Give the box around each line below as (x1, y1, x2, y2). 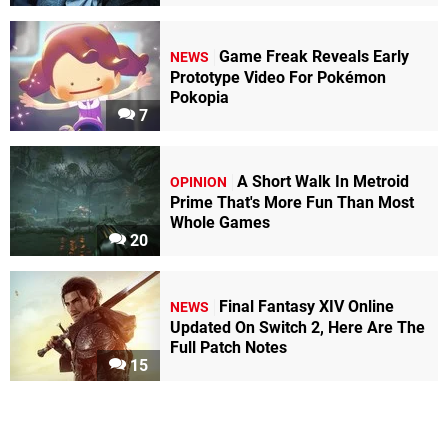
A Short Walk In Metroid (237, 171, 409, 191)
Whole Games (170, 212, 270, 232)
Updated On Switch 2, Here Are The (170, 317, 425, 337)
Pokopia (170, 87, 229, 107)
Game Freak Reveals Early (219, 46, 409, 66)
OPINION (170, 173, 227, 191)
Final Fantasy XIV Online (219, 296, 394, 316)
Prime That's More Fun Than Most (170, 192, 414, 212)
